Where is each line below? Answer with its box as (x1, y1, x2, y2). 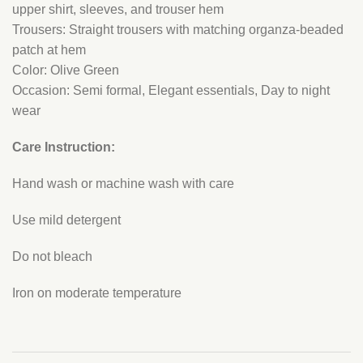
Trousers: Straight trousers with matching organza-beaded (12, 23, 344, 37)
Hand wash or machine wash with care (12, 177, 234, 191)
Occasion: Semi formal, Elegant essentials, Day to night (12, 83, 330, 98)
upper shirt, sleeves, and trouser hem (12, 2, 224, 17)
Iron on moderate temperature (12, 286, 181, 301)
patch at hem (12, 43, 86, 58)
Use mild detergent (12, 213, 121, 228)
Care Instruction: (12, 140, 115, 155)
